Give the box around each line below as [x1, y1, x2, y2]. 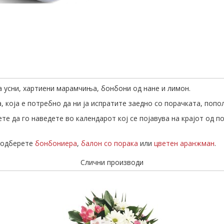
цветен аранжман [154, 138, 214, 148]
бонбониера [35, 138, 77, 148]
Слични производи [80, 157, 143, 167]
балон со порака [81, 138, 138, 148]
